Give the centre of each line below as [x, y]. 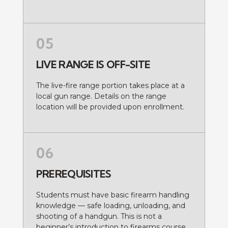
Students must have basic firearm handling [112, 195]
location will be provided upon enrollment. [110, 107]
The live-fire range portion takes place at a [110, 85]
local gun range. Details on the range [101, 96]
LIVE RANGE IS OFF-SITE [93, 64]
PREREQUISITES [74, 174]
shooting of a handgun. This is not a [99, 217]
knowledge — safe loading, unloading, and [110, 206]
